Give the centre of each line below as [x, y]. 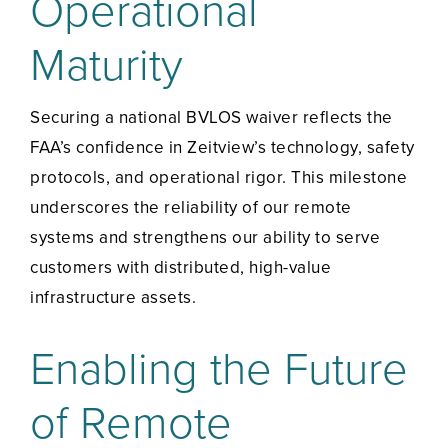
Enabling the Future [219, 370]
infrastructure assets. [113, 298]
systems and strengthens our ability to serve [205, 238]
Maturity [106, 66]
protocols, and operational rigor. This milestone [218, 178]
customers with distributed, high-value [180, 268]
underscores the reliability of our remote [191, 208]
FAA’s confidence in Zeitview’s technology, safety [222, 148]
